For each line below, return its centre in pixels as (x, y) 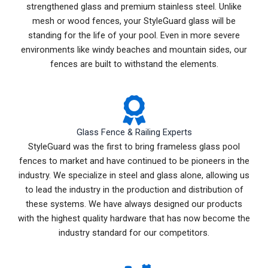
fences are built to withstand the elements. (134, 64)
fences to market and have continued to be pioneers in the (134, 161)
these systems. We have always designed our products (134, 204)
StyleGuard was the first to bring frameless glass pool (134, 147)
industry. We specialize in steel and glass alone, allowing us (134, 176)
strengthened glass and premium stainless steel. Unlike (134, 7)
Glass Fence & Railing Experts (134, 133)
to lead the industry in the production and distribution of (134, 190)
